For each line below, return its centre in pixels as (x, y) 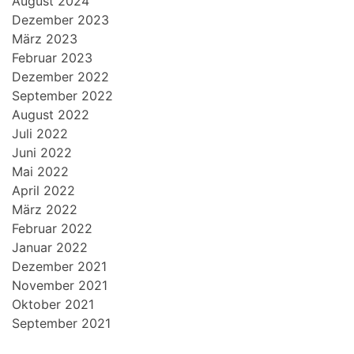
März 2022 (45, 209)
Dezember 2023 (60, 20)
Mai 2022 (40, 171)
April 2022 (43, 190)
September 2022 (62, 96)
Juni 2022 (42, 153)
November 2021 (60, 285)
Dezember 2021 (59, 266)
